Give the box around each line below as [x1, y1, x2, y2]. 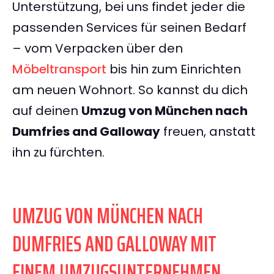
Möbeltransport [12, 61, 106, 78]
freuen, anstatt [160, 123, 256, 141]
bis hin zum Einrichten [106, 61, 241, 78]
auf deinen [12, 102, 81, 120]
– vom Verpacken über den [12, 40, 183, 57]
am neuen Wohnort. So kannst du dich [12, 81, 248, 99]
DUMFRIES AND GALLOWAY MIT [12, 226, 216, 262]
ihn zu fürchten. [12, 144, 105, 161]
